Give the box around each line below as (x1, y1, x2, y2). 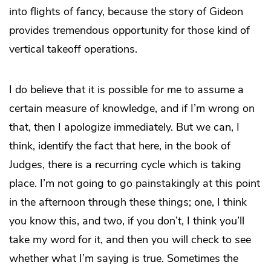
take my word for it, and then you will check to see (9, 232, 251, 247)
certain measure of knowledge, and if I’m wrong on (9, 100, 255, 116)
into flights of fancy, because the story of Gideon (9, 4, 243, 19)
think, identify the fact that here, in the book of (9, 138, 230, 153)
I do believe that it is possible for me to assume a (9, 82, 244, 97)
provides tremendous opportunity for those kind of (9, 22, 250, 38)
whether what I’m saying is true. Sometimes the (9, 250, 238, 266)
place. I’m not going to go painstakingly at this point (9, 175, 260, 191)
